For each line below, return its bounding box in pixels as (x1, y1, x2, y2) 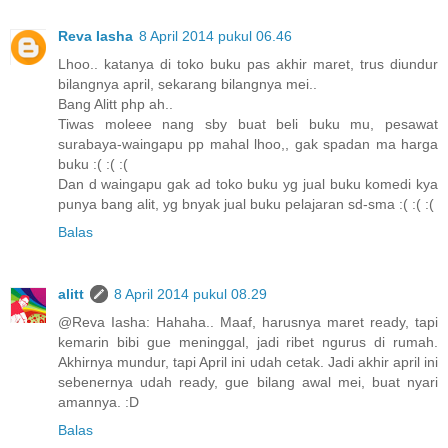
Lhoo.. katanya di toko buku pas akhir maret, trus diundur (58, 56, 438, 73)
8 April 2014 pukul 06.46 (139, 28, 292, 45)
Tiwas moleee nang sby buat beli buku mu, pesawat (58, 116, 438, 133)
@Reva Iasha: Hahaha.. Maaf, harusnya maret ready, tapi (58, 314, 438, 331)
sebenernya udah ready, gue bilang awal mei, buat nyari (58, 374, 438, 391)
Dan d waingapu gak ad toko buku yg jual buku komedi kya (58, 176, 438, 193)
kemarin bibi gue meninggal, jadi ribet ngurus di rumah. (58, 334, 438, 351)
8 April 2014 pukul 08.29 (114, 286, 267, 303)
